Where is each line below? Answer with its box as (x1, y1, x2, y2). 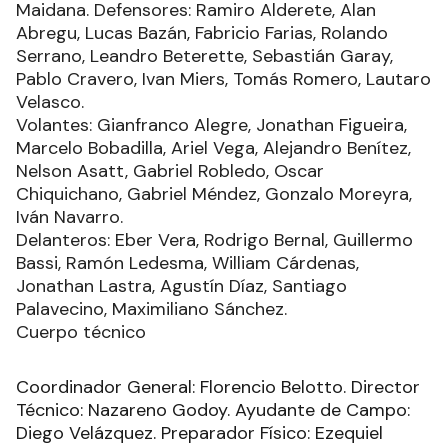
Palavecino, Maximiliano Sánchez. (16, 297, 287, 322)
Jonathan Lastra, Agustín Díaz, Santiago (16, 274, 347, 299)
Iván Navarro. (16, 205, 123, 230)
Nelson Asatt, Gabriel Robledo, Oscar (16, 159, 324, 184)
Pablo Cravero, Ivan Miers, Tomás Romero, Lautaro (16, 67, 431, 92)
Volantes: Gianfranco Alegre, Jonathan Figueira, (16, 113, 407, 138)
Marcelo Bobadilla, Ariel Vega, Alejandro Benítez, (16, 136, 411, 161)
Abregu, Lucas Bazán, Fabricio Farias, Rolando (16, 21, 388, 46)
